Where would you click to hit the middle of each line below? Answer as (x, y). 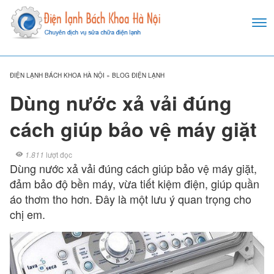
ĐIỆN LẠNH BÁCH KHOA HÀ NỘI (57, 75)
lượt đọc (58, 154)
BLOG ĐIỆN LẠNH (138, 75)
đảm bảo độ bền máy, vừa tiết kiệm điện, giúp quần (135, 183)
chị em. (28, 214)
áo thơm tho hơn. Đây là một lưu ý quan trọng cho (131, 199)
